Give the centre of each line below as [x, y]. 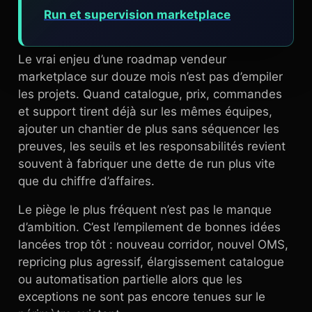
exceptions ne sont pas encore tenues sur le [142, 297]
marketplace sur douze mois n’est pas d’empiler [150, 77]
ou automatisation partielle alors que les [130, 279]
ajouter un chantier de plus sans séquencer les [149, 129]
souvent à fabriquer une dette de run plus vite [147, 164]
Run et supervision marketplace [137, 15]
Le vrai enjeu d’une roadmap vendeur [122, 59]
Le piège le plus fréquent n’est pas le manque [145, 210]
